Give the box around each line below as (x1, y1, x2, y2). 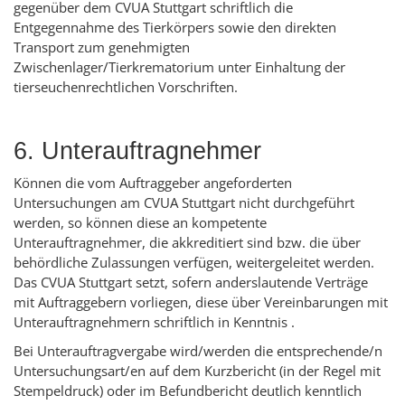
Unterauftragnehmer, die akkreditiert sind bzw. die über (14, 233, 361, 252)
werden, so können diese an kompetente (14, 213, 267, 232)
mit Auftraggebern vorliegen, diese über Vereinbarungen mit (14, 293, 388, 312)
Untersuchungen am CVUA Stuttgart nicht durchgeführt (14, 193, 354, 212)
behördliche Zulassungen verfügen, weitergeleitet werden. (14, 253, 374, 272)
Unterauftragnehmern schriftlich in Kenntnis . (14, 313, 295, 332)
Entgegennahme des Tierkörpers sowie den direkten (14, 18, 336, 37)
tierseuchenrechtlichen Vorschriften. (14, 78, 238, 97)
